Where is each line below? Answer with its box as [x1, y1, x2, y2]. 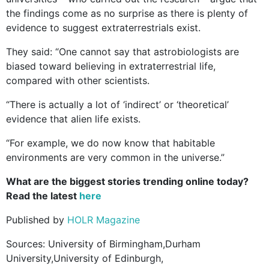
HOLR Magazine [67, 213, 140, 226]
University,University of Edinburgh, [6, 252, 163, 264]
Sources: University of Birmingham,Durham [6, 237, 201, 250]
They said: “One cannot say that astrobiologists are [6, 45, 239, 58]
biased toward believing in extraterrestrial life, [6, 59, 216, 72]
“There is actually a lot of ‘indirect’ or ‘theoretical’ [6, 98, 229, 110]
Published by [6, 213, 67, 226]
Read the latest [6, 189, 79, 202]
